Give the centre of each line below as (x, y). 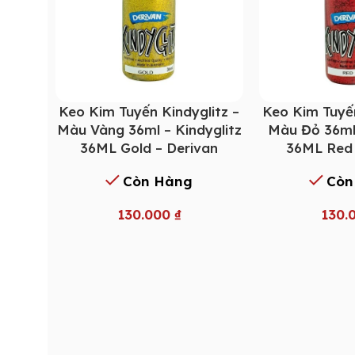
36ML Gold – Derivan (149, 147)
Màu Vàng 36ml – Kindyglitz (149, 129)
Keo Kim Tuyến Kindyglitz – (149, 111)
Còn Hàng (158, 181)
